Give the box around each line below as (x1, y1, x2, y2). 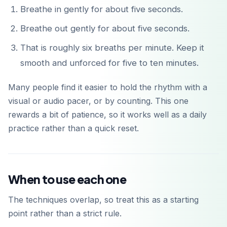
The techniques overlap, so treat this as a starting (8, 195, 199, 205)
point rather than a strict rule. (8, 208, 122, 219)
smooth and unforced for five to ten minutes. (20, 58, 199, 68)
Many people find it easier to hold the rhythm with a (8, 82, 207, 93)
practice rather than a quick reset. (8, 123, 139, 134)
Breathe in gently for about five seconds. (20, 4, 183, 15)
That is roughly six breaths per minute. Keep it (20, 43, 204, 53)
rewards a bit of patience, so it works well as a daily (8, 109, 207, 120)
